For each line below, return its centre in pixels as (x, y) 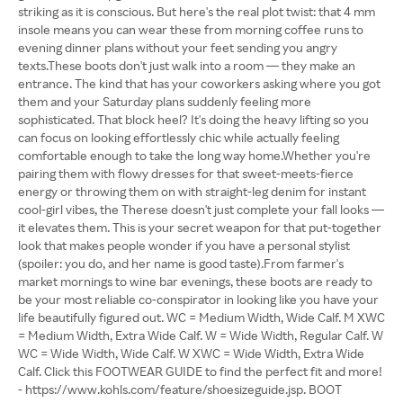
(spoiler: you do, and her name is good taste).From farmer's (181, 263)
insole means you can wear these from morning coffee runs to (191, 29)
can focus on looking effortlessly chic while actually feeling (179, 137)
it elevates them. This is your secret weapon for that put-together (200, 227)
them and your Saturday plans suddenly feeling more (165, 101)
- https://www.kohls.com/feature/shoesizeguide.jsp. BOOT (180, 389)
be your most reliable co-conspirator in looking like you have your (198, 299)
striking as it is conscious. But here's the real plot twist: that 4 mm (197, 11)
